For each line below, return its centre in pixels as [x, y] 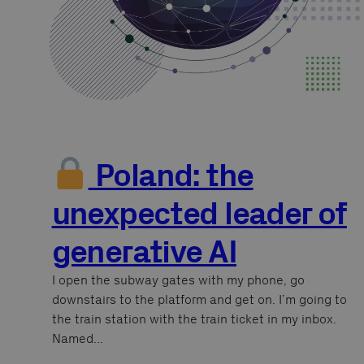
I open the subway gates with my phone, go [178, 279]
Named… [77, 338]
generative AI [144, 251]
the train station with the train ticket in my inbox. [194, 318]
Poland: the [171, 175]
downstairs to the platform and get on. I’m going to [199, 299]
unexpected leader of [199, 213]
